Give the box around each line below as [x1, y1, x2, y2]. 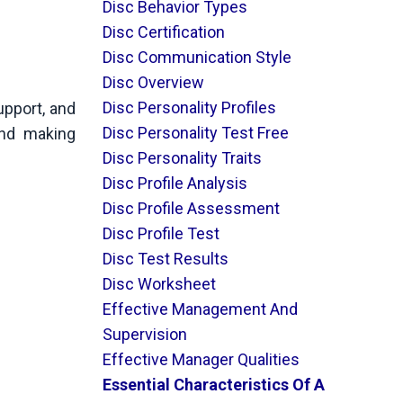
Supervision [102, 325, 187, 344]
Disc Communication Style [102, 48, 291, 67]
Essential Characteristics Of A [102, 375, 325, 394]
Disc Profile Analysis [102, 174, 247, 193]
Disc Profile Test [102, 224, 219, 243]
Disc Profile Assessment [102, 199, 280, 218]
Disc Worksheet [102, 274, 216, 293]
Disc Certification [102, 22, 225, 41]
